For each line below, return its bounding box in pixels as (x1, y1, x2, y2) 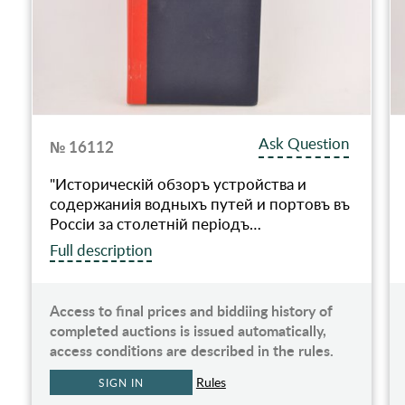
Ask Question (259, 133, 350, 155)
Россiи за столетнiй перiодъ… (49, 213, 261, 235)
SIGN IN (99, 375, 144, 391)
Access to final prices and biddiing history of (49, 300, 333, 322)
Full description (49, 240, 152, 261)
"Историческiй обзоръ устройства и (49, 174, 306, 195)
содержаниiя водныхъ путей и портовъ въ (49, 193, 350, 215)
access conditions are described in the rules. (49, 340, 334, 362)
